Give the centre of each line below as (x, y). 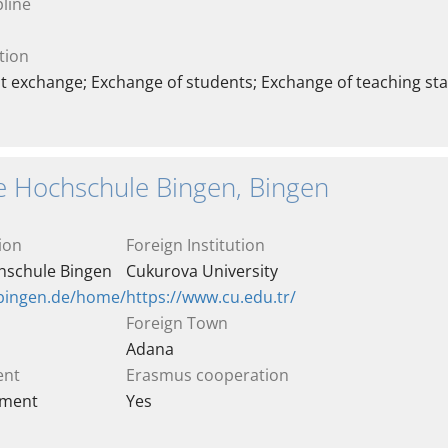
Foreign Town (177, 323)
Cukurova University (202, 271)
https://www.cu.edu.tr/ (211, 297)
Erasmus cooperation (207, 375)
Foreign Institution (195, 245)
